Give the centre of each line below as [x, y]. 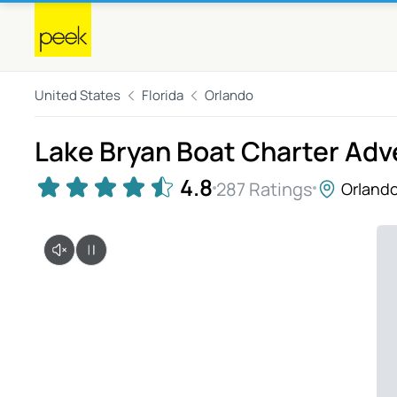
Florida [163, 95]
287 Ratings [265, 189]
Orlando [229, 95]
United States [78, 95]
